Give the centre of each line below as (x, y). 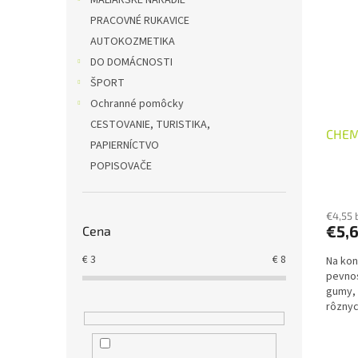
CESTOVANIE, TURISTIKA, (150, 125)
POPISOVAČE (121, 166)
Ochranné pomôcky (137, 104)
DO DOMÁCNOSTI (131, 62)
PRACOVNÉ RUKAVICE (140, 21)
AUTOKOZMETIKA (133, 42)
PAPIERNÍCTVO (125, 145)
